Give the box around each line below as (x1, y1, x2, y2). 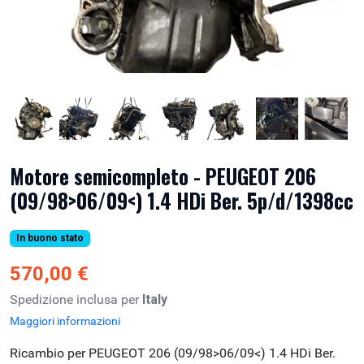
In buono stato (15, 232, 84, 245)
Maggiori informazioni (10, 314, 120, 328)
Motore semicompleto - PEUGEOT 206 (10, 161, 316, 192)
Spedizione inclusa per (10, 292, 142, 308)
